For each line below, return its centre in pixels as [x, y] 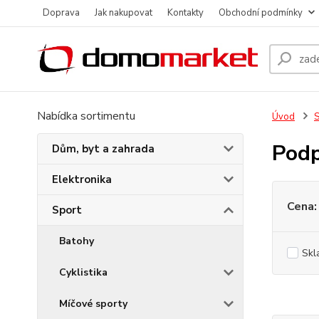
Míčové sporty [93, 304]
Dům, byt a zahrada [103, 149]
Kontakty [185, 13]
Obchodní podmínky [261, 13]
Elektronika [82, 179]
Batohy [77, 241]
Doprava [61, 13]
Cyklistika [83, 272]
